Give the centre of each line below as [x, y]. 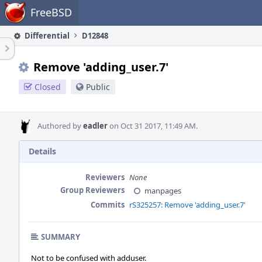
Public [98, 87]
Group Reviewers [92, 190]
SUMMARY [61, 237]
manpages [163, 191]
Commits [108, 205]
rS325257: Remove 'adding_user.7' [187, 205]
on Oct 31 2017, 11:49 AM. [153, 126]
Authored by [60, 126]
